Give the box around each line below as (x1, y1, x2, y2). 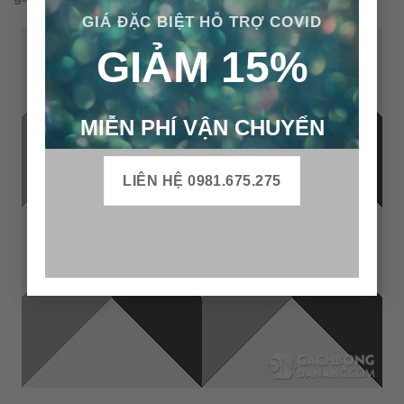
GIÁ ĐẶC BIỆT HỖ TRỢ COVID (82, 13, 322, 31)
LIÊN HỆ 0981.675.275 (123, 173, 281, 189)
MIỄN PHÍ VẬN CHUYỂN (79, 115, 325, 141)
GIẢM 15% (96, 43, 308, 92)
